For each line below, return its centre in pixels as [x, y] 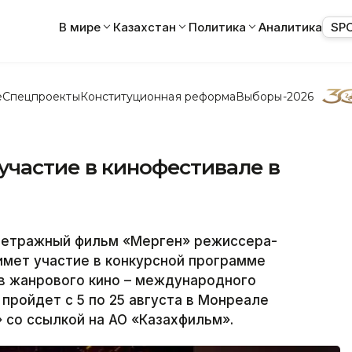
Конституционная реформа [158, 96]
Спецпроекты [41, 96]
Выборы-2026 [275, 96]
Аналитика [290, 27]
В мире [80, 27]
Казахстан [145, 27]
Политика [217, 27]
